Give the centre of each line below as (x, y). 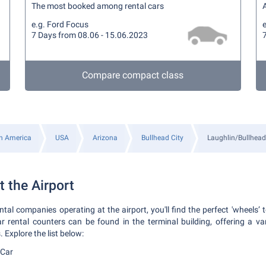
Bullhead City (162, 138)
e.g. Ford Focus (60, 24)
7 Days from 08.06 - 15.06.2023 (90, 35)
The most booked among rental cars (98, 6)
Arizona (105, 138)
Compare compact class (133, 75)
